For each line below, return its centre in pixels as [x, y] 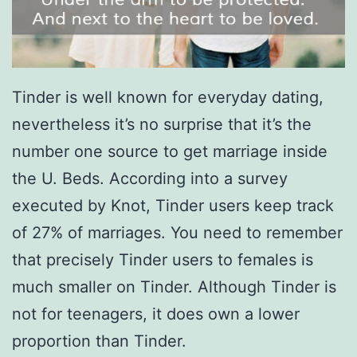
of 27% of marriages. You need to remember [177, 232]
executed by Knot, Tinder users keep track [173, 205]
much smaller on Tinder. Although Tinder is [174, 286]
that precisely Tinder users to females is [163, 259]
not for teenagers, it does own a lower [156, 314]
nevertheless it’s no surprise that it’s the [162, 124]
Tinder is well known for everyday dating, [168, 97]
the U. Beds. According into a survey [150, 178]
